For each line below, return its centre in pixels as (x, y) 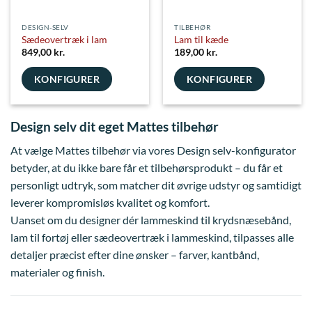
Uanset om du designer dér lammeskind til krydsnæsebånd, (151, 220)
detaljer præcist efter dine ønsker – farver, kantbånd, (135, 255)
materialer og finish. (57, 272)
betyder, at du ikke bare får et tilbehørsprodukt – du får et (147, 168)
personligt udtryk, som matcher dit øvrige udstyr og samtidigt (156, 185)
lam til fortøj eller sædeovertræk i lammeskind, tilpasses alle (152, 237)
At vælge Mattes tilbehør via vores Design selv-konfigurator (153, 150)
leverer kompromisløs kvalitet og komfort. (110, 203)
